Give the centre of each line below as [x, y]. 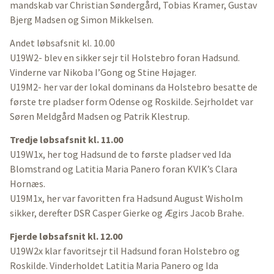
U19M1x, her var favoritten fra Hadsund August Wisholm [126, 198]
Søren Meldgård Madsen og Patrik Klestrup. [100, 117]
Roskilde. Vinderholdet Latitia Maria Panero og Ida [114, 266]
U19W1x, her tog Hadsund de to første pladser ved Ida [120, 154]
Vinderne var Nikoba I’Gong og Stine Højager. [103, 72]
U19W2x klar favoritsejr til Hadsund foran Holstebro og [125, 251]
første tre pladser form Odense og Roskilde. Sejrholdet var [131, 102]
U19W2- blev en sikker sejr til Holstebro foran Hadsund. [125, 58]
